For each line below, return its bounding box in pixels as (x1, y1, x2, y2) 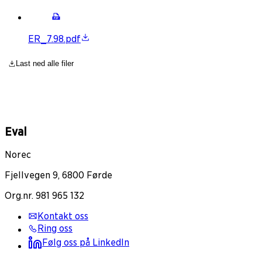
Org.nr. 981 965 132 (5, 189, 84, 201)
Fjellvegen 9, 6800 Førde (5, 169, 112, 181)
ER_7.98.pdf (28, 33, 81, 45)
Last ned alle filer (16, 59, 74, 68)
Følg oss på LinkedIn (42, 237, 129, 249)
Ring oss (37, 223, 73, 235)
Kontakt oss (37, 210, 88, 222)
